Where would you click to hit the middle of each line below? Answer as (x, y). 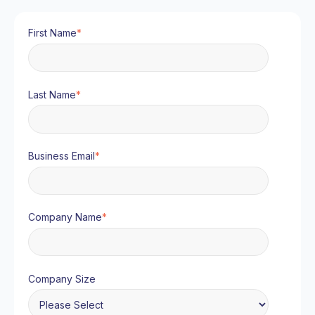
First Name (52, 33)
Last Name (52, 94)
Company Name (65, 217)
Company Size (62, 278)
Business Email (62, 156)
